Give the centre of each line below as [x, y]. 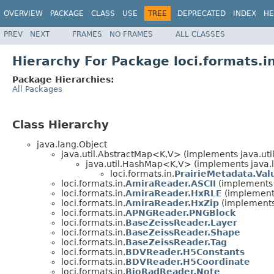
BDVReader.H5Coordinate [188, 262]
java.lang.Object [72, 145]
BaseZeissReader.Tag [176, 243]
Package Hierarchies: [63, 79]
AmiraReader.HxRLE [174, 194]
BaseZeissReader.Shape [183, 233]
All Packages [37, 89]
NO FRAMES [131, 34]
